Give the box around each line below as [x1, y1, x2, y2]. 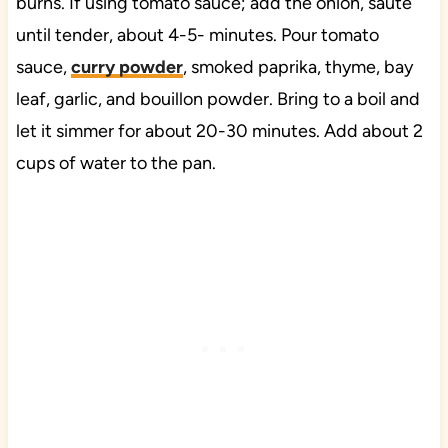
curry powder [70, 55, 183, 78]
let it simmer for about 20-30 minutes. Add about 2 [15, 119, 423, 142]
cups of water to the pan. [15, 151, 216, 174]
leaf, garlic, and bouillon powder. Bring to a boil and [15, 87, 420, 110]
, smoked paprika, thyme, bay [182, 55, 413, 78]
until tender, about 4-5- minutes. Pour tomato [15, 23, 379, 46]
